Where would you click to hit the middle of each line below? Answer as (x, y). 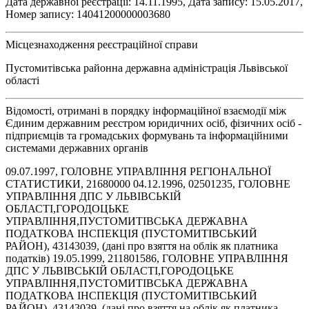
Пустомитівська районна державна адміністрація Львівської (147, 68)
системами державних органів (77, 148)
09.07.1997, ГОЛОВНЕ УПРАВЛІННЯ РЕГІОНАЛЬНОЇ (138, 171)
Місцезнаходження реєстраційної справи (102, 44)
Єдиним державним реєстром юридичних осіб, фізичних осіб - (153, 123)
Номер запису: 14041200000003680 (88, 14)
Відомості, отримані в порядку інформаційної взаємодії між (146, 110)
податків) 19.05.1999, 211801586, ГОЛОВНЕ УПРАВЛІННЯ (147, 258)
